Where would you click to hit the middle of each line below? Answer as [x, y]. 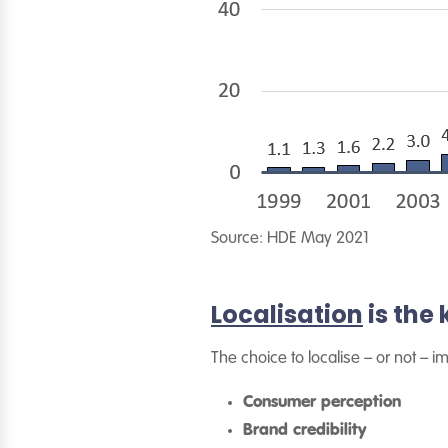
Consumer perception [322, 402]
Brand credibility [304, 430]
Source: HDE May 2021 [290, 238]
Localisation [287, 314]
